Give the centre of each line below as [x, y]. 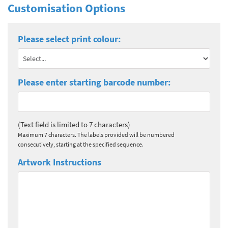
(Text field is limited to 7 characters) [74, 124]
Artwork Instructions [60, 162]
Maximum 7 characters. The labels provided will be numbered [96, 134]
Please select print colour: [69, 39]
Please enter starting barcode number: [94, 82]
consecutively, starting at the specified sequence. [81, 144]
